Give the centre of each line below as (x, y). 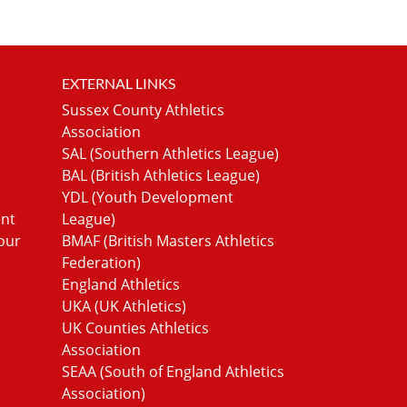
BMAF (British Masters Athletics (168, 240)
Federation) (101, 262)
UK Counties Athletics (135, 328)
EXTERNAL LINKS (118, 83)
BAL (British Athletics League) (160, 175)
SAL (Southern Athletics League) (170, 153)
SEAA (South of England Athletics (173, 371)
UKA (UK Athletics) (124, 306)
